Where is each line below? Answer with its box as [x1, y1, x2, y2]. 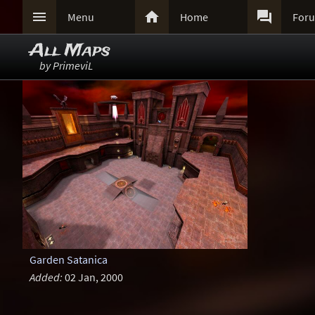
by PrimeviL [39, 58, 93, 72]
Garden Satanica [29, 252, 108, 267]
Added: [29, 270, 63, 285]
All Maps [30, 39, 110, 63]
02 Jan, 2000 [62, 270, 123, 285]
